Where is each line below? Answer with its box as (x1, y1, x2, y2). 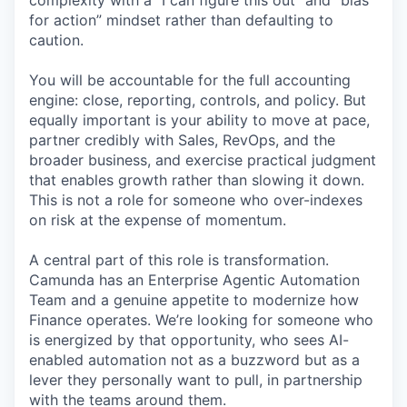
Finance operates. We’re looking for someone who (29, 311, 373, 329)
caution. (29, 31, 84, 49)
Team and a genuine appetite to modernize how (29, 291, 359, 309)
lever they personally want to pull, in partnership (29, 371, 362, 389)
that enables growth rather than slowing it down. (29, 171, 364, 189)
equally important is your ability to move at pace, (29, 111, 370, 129)
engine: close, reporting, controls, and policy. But (29, 91, 366, 109)
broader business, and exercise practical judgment (29, 151, 376, 169)
